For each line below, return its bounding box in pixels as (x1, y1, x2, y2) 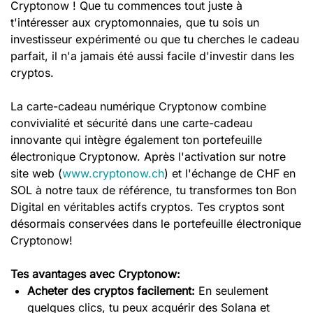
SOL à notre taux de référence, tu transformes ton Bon (10, 183, 296, 197)
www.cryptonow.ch (62, 166, 164, 180)
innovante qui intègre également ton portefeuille (10, 133, 262, 147)
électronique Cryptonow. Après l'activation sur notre (10, 150, 286, 163)
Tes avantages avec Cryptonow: (10, 267, 180, 281)
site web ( (10, 166, 62, 180)
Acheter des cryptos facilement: (27, 284, 198, 298)
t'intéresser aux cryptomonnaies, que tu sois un (10, 15, 259, 29)
